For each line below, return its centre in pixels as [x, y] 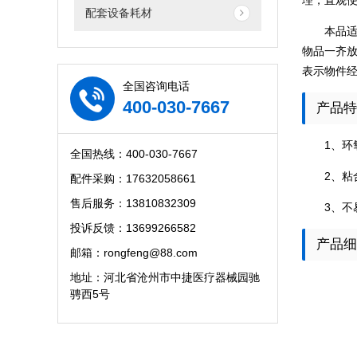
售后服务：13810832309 [133, 204]
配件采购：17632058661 [133, 179]
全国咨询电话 [156, 86]
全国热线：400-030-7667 [134, 154]
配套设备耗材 [119, 12]
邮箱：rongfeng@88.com [134, 253]
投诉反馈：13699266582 [133, 228]
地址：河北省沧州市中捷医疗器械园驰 [165, 278]
